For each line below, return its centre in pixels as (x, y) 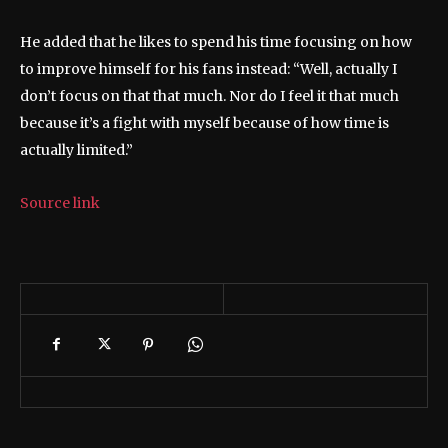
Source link (60, 202)
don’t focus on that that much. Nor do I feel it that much (209, 95)
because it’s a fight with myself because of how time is (204, 122)
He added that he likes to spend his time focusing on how (216, 41)
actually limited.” (76, 149)
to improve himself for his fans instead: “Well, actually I (208, 68)
